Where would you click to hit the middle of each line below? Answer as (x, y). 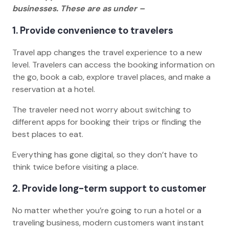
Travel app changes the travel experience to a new (107, 52)
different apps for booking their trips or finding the (107, 122)
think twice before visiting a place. (77, 167)
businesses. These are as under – (78, 9)
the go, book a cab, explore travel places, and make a (111, 77)
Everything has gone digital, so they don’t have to (105, 154)
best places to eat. (50, 134)
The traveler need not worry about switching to (102, 109)
